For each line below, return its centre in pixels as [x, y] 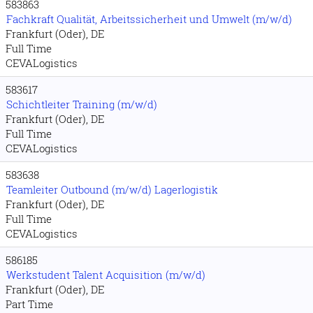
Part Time [29, 304]
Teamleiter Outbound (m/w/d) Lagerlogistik [112, 189]
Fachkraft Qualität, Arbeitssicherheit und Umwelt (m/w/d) [149, 19]
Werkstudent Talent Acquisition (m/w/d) [106, 275]
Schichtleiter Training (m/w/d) [82, 104]
